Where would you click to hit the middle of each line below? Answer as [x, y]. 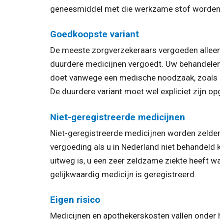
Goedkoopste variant [95, 35]
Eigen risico [75, 200]
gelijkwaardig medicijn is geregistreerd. [123, 174]
